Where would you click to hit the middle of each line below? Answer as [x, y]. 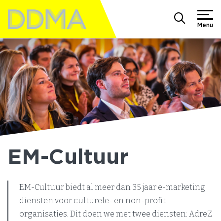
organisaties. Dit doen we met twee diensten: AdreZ [116, 214]
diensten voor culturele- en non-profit [92, 201]
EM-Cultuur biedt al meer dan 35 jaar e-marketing [112, 187]
